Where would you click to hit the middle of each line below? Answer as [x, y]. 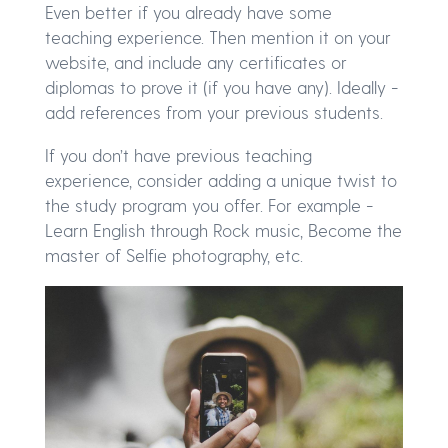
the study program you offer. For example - [209, 205]
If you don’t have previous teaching [178, 155]
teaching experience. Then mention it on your [218, 37]
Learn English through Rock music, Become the [223, 230]
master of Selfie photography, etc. [174, 255]
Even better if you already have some [188, 12]
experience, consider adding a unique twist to [221, 180]
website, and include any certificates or [196, 62]
